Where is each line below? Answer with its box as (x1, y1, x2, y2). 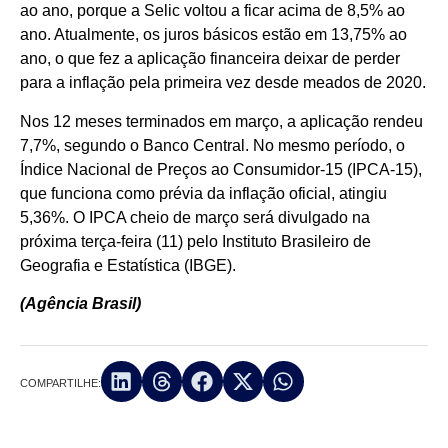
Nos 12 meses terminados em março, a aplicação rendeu (20, 112, 423, 130)
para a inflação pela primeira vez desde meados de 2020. (20, 74, 426, 92)
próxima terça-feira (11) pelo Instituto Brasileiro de (20, 232, 371, 250)
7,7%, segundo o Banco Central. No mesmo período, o (20, 136, 405, 154)
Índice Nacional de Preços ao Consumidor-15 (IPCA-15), (20, 160, 422, 178)
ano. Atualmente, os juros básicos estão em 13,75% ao (20, 26, 407, 44)
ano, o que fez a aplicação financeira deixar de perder (20, 50, 400, 68)
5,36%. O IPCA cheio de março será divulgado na (20, 208, 370, 226)
